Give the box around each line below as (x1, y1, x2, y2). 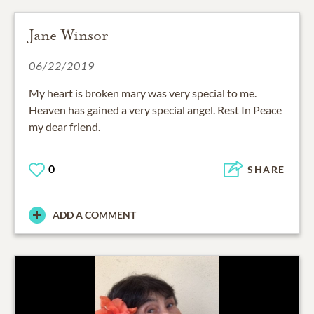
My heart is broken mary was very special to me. (29, 86, 257, 100)
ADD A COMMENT (53, 209, 136, 221)
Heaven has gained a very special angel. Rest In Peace (29, 102, 282, 116)
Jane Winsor (29, 25, 108, 44)
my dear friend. (29, 119, 100, 133)
